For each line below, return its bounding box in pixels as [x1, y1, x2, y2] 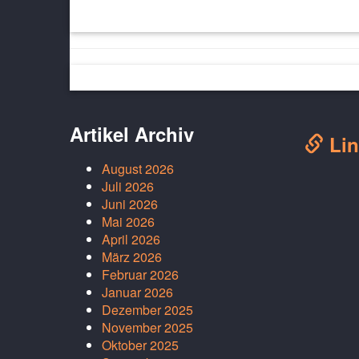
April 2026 [102, 229, 160, 248]
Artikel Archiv [70, 119, 194, 147]
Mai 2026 [102, 212, 155, 231]
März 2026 [102, 247, 162, 266]
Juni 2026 [102, 194, 158, 213]
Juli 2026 [102, 176, 154, 196]
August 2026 [102, 159, 174, 178]
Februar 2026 [102, 264, 179, 284]
